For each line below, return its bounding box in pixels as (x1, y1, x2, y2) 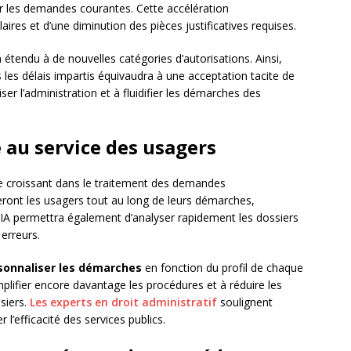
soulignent (217, 295, 273, 310)
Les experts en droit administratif (30, 295, 217, 310)
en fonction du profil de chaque (142, 260, 303, 276)
